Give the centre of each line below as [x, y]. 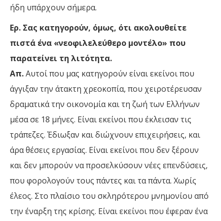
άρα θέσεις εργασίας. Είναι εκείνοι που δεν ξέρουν [104, 150]
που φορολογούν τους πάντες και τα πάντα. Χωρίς [103, 181]
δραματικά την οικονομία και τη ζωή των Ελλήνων [105, 104]
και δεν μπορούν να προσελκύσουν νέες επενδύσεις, [109, 166]
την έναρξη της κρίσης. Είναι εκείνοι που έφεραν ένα [109, 211]
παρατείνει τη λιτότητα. [61, 58]
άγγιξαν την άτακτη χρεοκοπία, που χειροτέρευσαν [106, 89]
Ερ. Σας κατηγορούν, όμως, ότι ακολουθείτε [98, 28]
